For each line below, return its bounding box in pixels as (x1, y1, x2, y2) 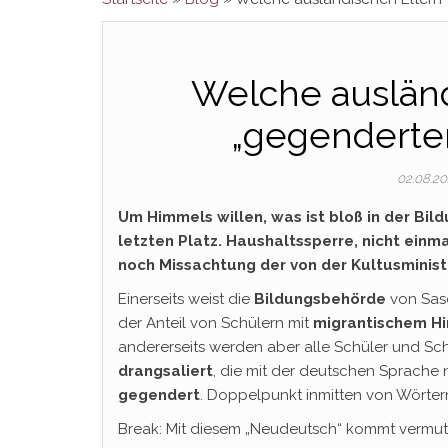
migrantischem (313, 314, 427, 332)
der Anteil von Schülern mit (118, 314, 313, 332)
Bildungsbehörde (254, 290, 386, 308)
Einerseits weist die (118, 290, 254, 308)
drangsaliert (118, 362, 213, 380)
